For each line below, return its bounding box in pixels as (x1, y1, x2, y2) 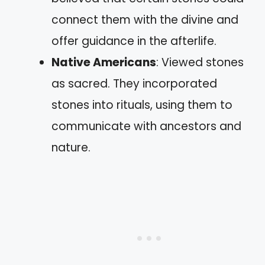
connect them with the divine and (51, 12, 238, 28)
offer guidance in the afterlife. (51, 33, 216, 49)
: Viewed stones (156, 54, 244, 70)
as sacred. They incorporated (51, 76, 217, 92)
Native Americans (51, 54, 156, 70)
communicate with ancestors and (51, 118, 241, 134)
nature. (51, 140, 91, 156)
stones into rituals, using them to (51, 97, 232, 113)
